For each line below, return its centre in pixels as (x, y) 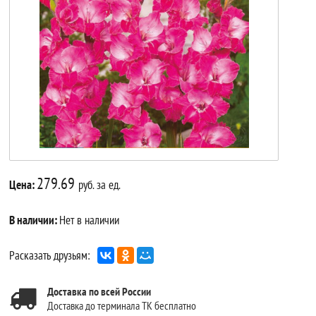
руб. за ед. (100, 184)
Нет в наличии (90, 220)
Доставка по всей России (99, 291)
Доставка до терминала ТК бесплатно (122, 305)
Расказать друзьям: (50, 255)
